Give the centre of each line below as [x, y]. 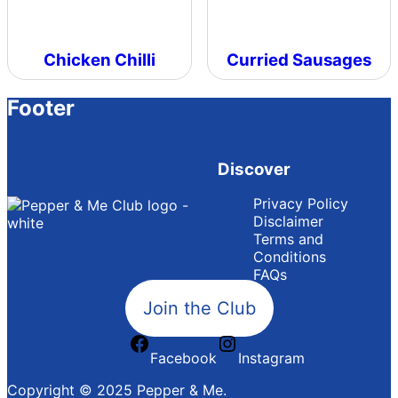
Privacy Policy [300, 203]
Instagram [271, 358]
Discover [254, 169]
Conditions [289, 256]
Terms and [288, 239]
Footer [41, 108]
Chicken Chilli [99, 60]
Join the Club [199, 308]
